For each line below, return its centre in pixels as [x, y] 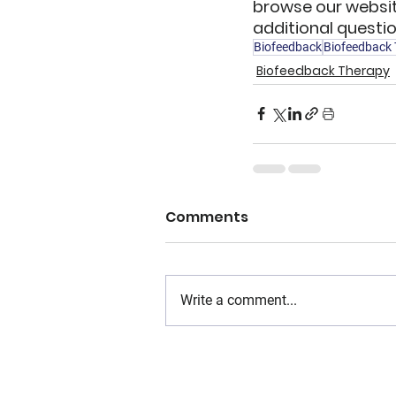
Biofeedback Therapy [323, 70]
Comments [207, 217]
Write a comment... [239, 300]
